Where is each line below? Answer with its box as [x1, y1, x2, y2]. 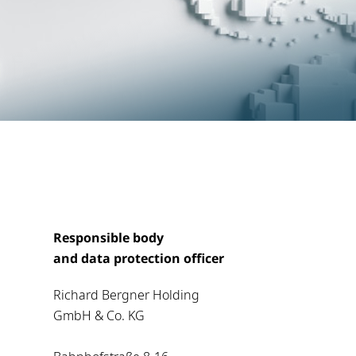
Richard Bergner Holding [53, 286, 203, 304]
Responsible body [53, 229, 167, 247]
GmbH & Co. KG [53, 307, 145, 325]
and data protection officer [53, 250, 224, 268]
